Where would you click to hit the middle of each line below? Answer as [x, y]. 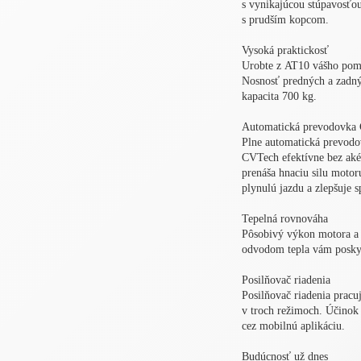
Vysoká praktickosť [285, 51]
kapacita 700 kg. [279, 97]
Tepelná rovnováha [285, 219]
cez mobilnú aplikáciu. [293, 326]
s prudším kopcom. [285, 20]
